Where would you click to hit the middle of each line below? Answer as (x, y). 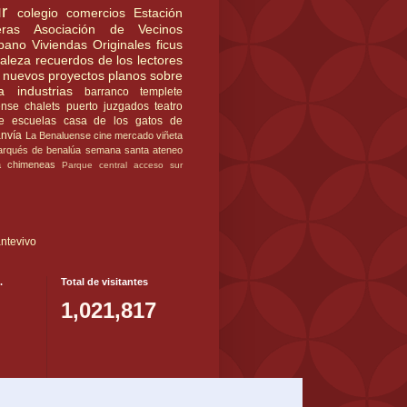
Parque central (94, 164)
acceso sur (158, 164)
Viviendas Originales (91, 44)
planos (127, 75)
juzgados (126, 106)
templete (162, 91)
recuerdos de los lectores (109, 60)
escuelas (34, 120)
